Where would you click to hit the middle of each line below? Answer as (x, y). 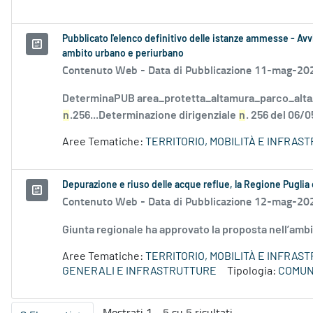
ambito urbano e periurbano (123, 54)
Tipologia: (253, 271)
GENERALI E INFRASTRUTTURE (139, 271)
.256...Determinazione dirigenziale (154, 116)
